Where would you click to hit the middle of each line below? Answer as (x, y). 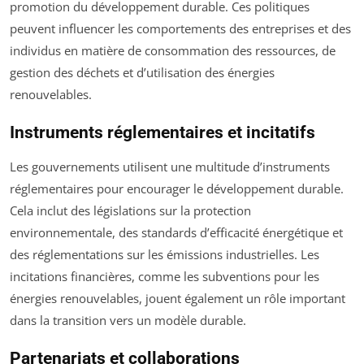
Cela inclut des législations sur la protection (130, 211)
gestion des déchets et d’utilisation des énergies (142, 73)
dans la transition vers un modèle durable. (128, 321)
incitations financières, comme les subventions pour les (165, 277)
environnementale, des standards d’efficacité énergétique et (176, 233)
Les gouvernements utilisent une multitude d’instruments (170, 167)
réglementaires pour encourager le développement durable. (177, 189)
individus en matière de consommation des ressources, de (173, 51)
